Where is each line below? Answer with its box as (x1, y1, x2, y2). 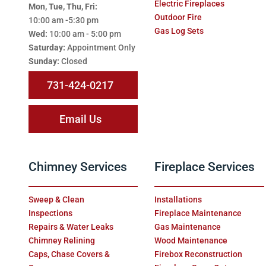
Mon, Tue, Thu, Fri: (28, 1, 97, 11)
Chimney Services (28, 159, 127, 174)
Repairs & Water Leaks (28, 221, 113, 232)
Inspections (28, 208, 72, 218)
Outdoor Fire (154, 12, 202, 23)
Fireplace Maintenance (154, 208, 242, 218)
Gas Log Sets (154, 26, 204, 36)
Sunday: (28, 56, 59, 66)
